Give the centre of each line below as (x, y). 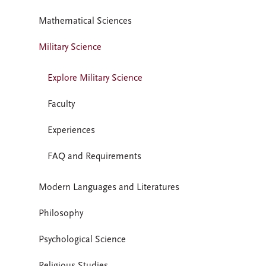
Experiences (71, 131)
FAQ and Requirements (94, 157)
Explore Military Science (95, 78)
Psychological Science (82, 240)
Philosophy (61, 214)
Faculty (61, 104)
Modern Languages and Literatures (109, 188)
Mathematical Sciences (85, 21)
